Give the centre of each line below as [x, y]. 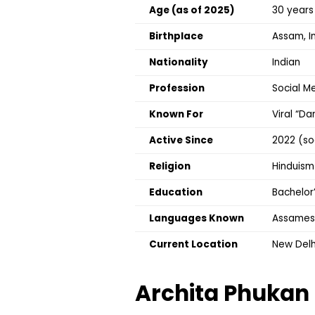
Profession [177, 88]
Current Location [193, 244]
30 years [293, 10]
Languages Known [197, 218]
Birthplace [176, 36]
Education [176, 192]
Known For [176, 114]
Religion [170, 166]
